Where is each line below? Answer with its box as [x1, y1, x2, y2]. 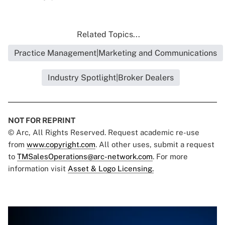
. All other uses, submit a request [95, 140, 214, 149]
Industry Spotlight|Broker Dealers [47, 73, 174, 83]
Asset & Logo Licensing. [68, 164, 154, 173]
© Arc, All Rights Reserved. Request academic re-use [8, 128, 199, 137]
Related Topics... [77, 30, 140, 40]
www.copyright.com [27, 140, 95, 149]
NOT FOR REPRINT [8, 116, 75, 125]
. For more [153, 152, 188, 161]
